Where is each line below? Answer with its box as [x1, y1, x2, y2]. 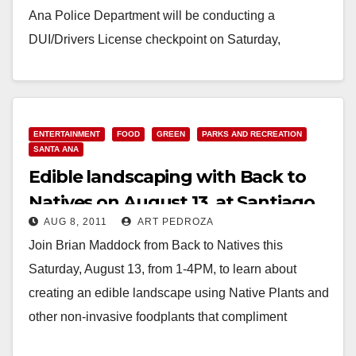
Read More [37, 92, 99, 106]
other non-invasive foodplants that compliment [29, 309, 287, 323]
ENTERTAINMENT [33, 129, 100, 138]
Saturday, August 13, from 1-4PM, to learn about [29, 261, 296, 276]
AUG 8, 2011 [44, 215, 107, 227]
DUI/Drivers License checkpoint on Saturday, [29, 32, 281, 46]
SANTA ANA [33, 144, 79, 153]
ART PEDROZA [135, 215, 214, 227]
